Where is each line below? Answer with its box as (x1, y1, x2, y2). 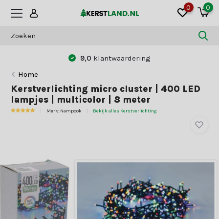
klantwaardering (93, 53, 151, 63)
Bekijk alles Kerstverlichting (93, 108, 157, 114)
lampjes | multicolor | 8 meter (11, 94, 151, 105)
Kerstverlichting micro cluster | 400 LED (11, 84, 201, 94)
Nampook (60, 108, 82, 114)
